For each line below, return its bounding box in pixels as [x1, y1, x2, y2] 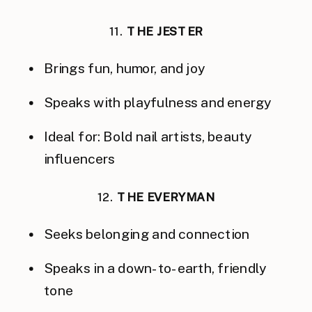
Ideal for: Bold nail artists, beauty [44, 128, 252, 144]
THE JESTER [127, 25, 203, 39]
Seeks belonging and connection [44, 226, 250, 242]
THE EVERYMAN [117, 191, 215, 205]
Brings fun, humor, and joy [44, 60, 205, 76]
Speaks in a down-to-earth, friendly [44, 260, 267, 276]
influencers [44, 150, 116, 167]
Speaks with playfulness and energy [44, 94, 272, 110]
